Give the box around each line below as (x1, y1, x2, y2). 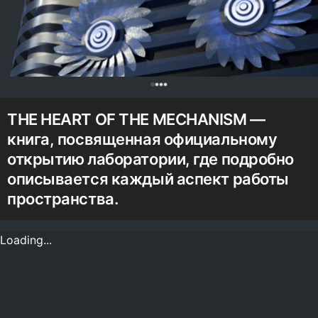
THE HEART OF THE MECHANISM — (7, 109, 265, 128)
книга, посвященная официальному (7, 129, 278, 148)
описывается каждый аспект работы (7, 169, 289, 188)
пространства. (7, 189, 119, 208)
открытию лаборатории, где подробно (7, 149, 295, 168)
